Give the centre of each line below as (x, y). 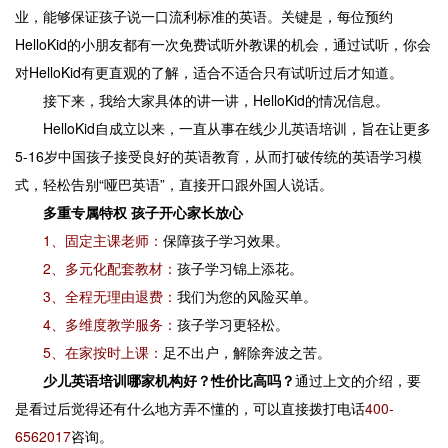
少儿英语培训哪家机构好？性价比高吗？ (169, 380)
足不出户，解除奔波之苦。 (247, 352)
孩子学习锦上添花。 (240, 268)
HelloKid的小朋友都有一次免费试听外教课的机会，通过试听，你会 (223, 44)
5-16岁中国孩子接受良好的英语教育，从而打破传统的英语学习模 (218, 156)
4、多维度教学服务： (110, 324)
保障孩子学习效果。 (226, 240)
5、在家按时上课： (103, 352)
